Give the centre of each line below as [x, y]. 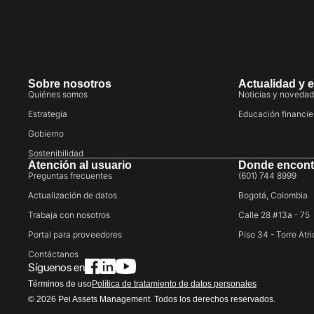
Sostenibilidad [56, 153]
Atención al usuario [80, 165]
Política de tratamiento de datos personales [174, 284]
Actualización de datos [73, 195]
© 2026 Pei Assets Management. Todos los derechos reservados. [152, 299]
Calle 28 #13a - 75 [274, 215]
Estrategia [48, 114]
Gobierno [46, 134]
